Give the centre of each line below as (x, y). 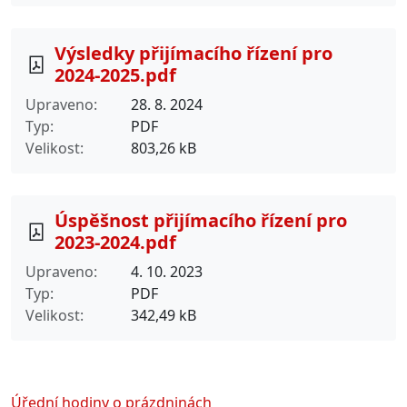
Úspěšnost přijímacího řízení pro (201, 221)
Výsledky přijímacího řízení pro (194, 54)
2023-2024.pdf (115, 243)
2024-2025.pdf (115, 75)
